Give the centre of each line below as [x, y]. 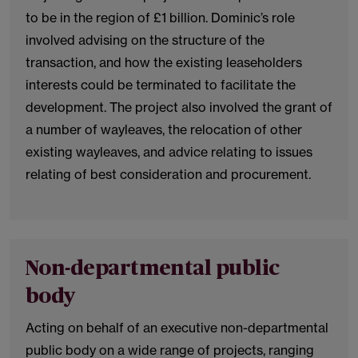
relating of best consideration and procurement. [168, 174]
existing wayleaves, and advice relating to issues [169, 152]
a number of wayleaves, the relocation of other [164, 129]
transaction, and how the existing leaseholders [164, 62]
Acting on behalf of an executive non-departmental [177, 328]
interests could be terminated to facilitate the [161, 85]
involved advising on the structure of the [145, 40]
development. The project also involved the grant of [179, 107]
